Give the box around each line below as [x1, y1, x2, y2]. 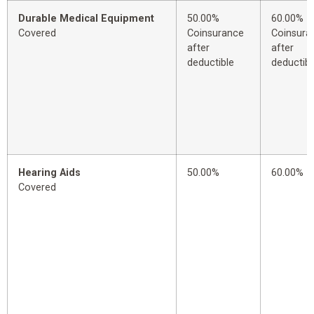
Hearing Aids [18, 167, 81, 179]
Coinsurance [187, 27, 244, 40]
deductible [187, 57, 234, 69]
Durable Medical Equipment [18, 13, 154, 25]
